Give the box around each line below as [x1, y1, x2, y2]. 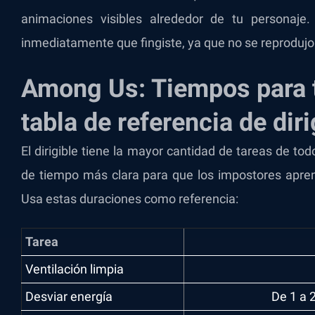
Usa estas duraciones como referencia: [21, 191, 238, 206]
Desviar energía [25, 289, 112, 304]
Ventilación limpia [25, 262, 124, 276]
